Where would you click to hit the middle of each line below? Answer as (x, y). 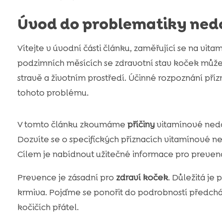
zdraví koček (142, 178)
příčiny (141, 125)
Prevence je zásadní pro (66, 178)
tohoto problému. (53, 93)
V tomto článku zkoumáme (72, 125)
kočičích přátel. (48, 207)
